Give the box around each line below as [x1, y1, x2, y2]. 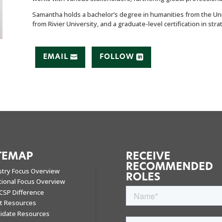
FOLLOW [99, 53, 134, 60]
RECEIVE [125, 151, 170, 162]
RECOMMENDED [125, 161, 213, 172]
